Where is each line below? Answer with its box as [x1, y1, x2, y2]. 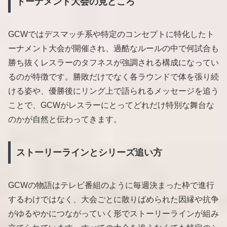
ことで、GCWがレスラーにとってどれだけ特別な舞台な [8, 101, 214, 110]
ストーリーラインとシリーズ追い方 [16, 147, 162, 158]
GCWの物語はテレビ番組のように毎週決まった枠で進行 [8, 180, 214, 190]
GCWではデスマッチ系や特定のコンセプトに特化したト [8, 30, 214, 39]
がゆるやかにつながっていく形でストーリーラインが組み [8, 209, 219, 218]
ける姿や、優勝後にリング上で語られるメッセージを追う [8, 87, 219, 96]
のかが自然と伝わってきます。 [8, 115, 122, 124]
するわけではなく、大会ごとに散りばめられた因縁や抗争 [8, 195, 219, 204]
